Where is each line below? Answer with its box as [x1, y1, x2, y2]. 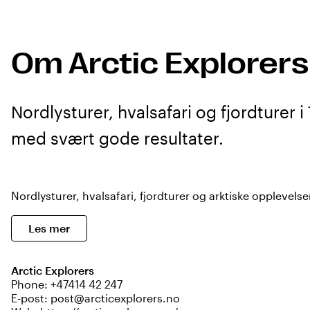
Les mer [28, 221, 70, 235]
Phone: [11, 277, 51, 291]
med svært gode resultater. [11, 128, 224, 148]
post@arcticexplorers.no [51, 291, 180, 304]
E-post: [11, 291, 51, 304]
